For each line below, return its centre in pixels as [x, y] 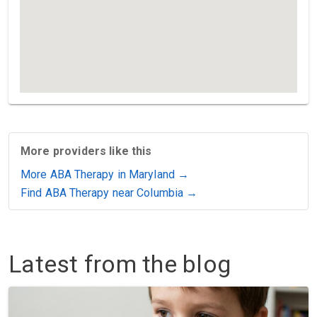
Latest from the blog [120, 264]
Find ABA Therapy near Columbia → [109, 193]
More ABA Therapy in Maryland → [105, 174]
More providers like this [86, 151]
